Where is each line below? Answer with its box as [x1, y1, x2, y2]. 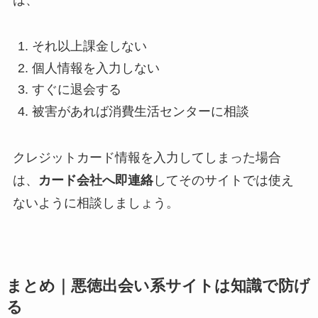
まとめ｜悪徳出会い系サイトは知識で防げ [6, 277, 310, 295]
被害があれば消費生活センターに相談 [31, 104, 249, 119]
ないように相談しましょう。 [12, 195, 179, 210]
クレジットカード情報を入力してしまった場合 [12, 150, 281, 165]
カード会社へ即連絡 [38, 172, 153, 187]
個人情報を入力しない [31, 60, 160, 75]
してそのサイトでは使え [153, 172, 294, 187]
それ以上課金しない [31, 39, 147, 54]
